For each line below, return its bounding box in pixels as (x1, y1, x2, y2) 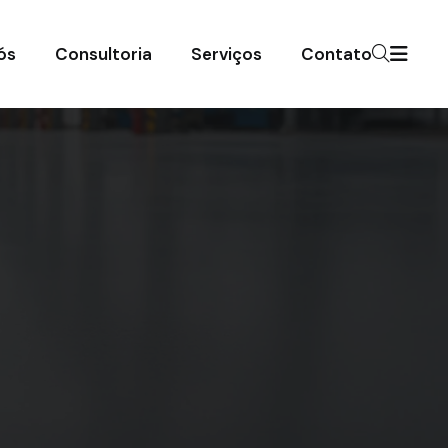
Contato (301, 43, 372, 65)
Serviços (191, 43, 262, 65)
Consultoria (55, 43, 152, 65)
